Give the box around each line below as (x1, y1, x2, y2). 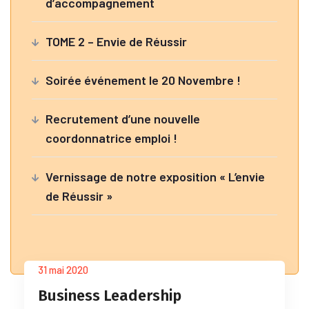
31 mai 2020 (38, 263, 88, 276)
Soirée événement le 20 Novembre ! (46, 72, 241, 88)
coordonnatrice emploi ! (46, 130, 177, 146)
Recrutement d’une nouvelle (46, 111, 200, 126)
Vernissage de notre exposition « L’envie (46, 169, 265, 184)
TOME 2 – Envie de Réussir (46, 34, 187, 49)
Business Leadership (38, 286, 181, 305)
